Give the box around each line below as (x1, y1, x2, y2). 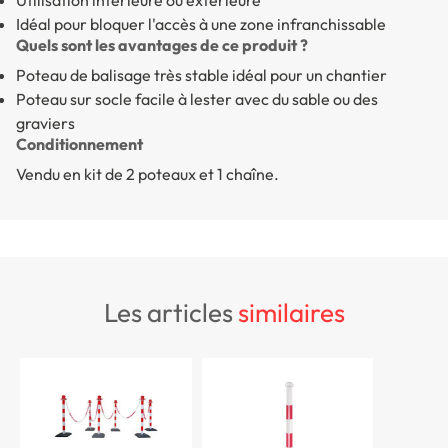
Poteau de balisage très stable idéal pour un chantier (16, 65, 387, 86)
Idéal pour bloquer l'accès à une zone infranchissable (16, 14, 386, 35)
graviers (16, 113, 75, 134)
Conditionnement (16, 134, 143, 155)
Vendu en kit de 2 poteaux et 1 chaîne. (16, 164, 279, 185)
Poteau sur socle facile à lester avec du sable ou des (16, 89, 378, 110)
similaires (237, 295, 345, 329)
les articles (116, 295, 238, 329)
